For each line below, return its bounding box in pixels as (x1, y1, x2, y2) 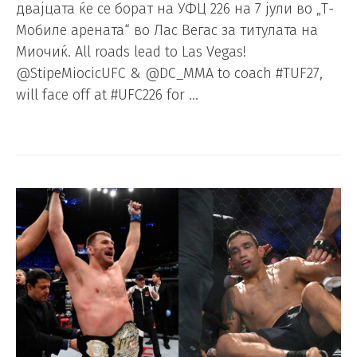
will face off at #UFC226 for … (16, 85, 198, 104)
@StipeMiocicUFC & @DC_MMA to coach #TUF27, (16, 64, 323, 82)
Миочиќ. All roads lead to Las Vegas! (16, 42, 246, 61)
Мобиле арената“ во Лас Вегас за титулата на (16, 21, 318, 39)
